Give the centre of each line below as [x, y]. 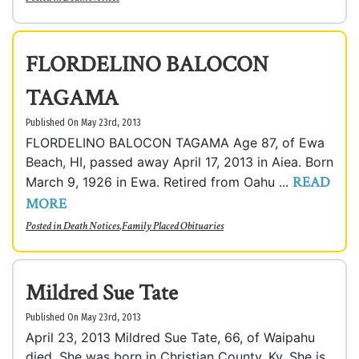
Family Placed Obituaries [173, 226]
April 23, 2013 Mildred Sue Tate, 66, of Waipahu [170, 337]
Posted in [44, 226]
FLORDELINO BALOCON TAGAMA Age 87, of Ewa [175, 143]
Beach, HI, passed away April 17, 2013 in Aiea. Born [179, 162]
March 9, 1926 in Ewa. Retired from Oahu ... [159, 182]
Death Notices [91, 226]
